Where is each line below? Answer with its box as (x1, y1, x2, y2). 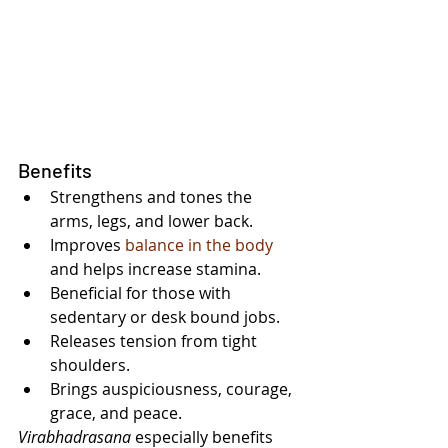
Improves (50, 234, 125, 257)
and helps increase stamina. (50, 258, 261, 281)
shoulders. (50, 354, 130, 377)
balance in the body (125, 234, 273, 257)
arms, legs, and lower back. (50, 210, 253, 233)
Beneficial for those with (50, 282, 235, 305)
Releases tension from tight (50, 330, 261, 353)
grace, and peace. (50, 402, 182, 425)
